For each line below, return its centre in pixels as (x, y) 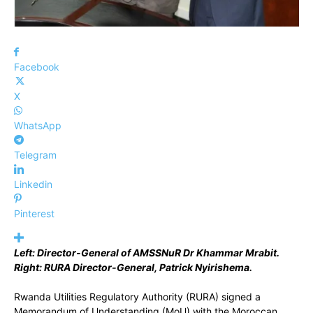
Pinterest (34, 213)
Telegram (35, 155)
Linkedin (33, 184)
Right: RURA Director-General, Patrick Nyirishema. (133, 267)
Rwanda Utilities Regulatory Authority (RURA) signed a (137, 297)
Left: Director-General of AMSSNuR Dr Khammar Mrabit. (147, 253)
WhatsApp (38, 125)
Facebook (37, 67)
